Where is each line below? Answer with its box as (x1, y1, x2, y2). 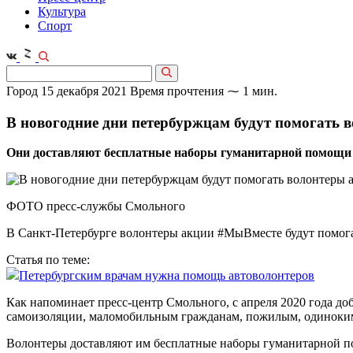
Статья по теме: (6, 253, 90, 267)
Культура (38, 5, 86, 18)
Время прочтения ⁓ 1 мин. (130, 84, 277, 98)
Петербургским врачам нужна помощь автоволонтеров (19, 269, 314, 283)
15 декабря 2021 (41, 84, 127, 98)
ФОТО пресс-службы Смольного (6, 199, 185, 214)
